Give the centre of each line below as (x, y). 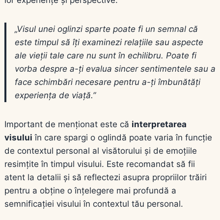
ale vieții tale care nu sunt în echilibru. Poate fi (106, 55)
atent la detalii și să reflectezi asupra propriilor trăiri (106, 177)
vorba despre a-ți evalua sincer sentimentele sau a (115, 69)
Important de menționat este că (68, 124)
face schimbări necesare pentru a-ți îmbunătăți (108, 82)
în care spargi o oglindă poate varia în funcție (122, 137)
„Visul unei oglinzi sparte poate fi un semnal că (106, 29)
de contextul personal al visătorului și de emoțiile (101, 151)
